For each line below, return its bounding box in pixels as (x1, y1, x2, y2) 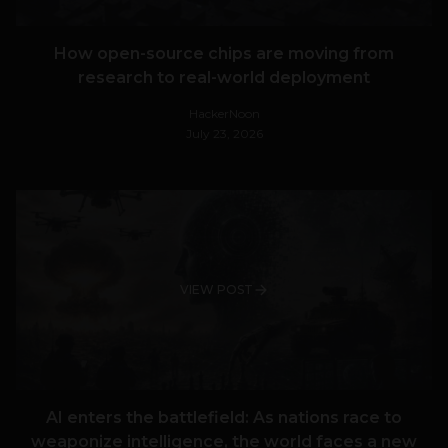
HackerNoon (188, 106, 260, 122)
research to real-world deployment (78, 68, 370, 88)
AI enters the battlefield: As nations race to (46, 408, 402, 428)
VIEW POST (179, 282, 253, 298)
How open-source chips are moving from (54, 44, 394, 64)
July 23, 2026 (185, 126, 263, 142)
